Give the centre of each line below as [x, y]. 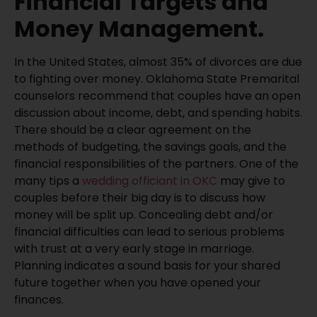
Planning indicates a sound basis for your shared [147, 266]
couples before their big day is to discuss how [140, 198]
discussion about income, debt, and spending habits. [158, 113]
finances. [39, 300]
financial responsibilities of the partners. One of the [156, 164]
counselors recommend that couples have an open [157, 96]
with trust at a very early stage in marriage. [134, 249]
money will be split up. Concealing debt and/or [144, 215]
